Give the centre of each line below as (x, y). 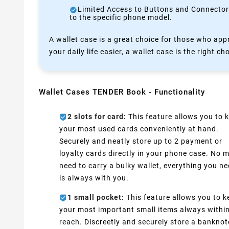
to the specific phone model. (121, 18)
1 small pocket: (96, 197)
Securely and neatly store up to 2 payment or (141, 141)
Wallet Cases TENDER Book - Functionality (122, 92)
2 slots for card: (97, 116)
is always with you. (94, 178)
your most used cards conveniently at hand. (139, 129)
